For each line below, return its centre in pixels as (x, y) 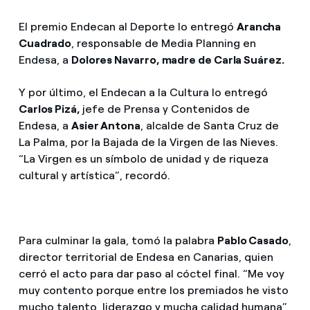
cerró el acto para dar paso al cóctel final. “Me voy (151, 273)
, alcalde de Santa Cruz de (209, 125)
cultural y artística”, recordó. (94, 175)
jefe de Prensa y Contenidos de (166, 109)
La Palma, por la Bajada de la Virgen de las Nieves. (148, 142)
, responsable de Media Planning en (164, 43)
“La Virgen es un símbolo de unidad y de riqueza (143, 158)
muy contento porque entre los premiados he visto (153, 290)
